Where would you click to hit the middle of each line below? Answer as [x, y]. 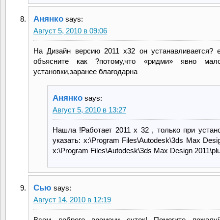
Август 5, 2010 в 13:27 [89, 110]
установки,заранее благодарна [85, 71]
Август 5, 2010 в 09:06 [70, 30]
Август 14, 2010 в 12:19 [72, 199]
